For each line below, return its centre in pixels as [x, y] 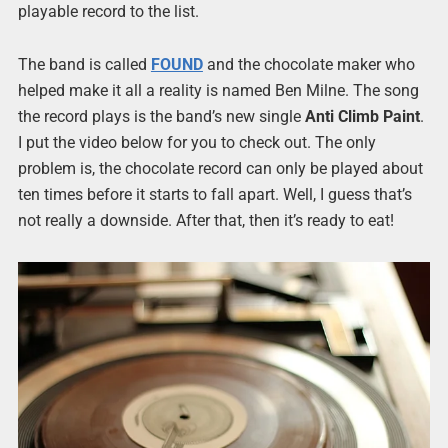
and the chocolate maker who [308, 65]
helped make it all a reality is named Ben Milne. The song [218, 91]
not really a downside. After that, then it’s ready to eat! [205, 221]
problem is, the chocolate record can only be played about [220, 169]
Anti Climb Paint [362, 117]
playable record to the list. [108, 12]
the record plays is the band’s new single [161, 117]
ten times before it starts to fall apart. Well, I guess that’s [214, 195]
